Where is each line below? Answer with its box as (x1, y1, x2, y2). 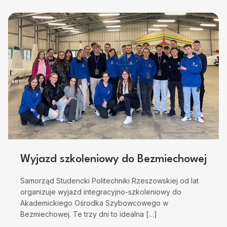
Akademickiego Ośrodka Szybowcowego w (20, 199, 168, 208)
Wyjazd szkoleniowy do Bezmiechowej (20, 154, 207, 165)
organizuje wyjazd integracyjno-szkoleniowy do (20, 187, 181, 197)
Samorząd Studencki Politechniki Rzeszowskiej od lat (20, 176, 199, 185)
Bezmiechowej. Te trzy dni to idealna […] (20, 210, 157, 219)
